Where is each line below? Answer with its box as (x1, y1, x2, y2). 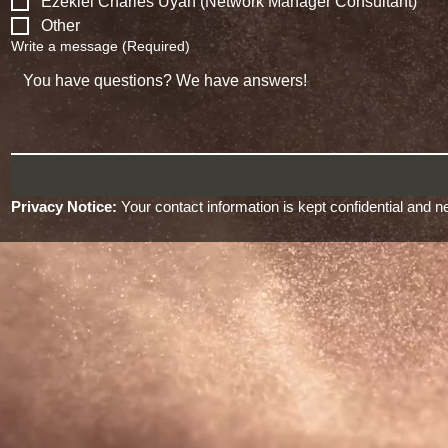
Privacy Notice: (11, 198, 117, 215)
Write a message (11, 38, 118, 54)
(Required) (122, 38, 190, 54)
